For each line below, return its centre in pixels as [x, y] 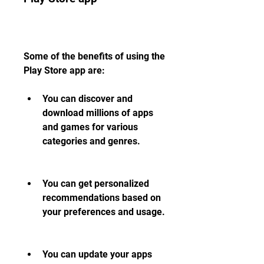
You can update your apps [97, 254]
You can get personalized [96, 184]
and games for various [90, 127]
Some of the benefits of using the [94, 56]
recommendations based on [102, 198]
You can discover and [88, 99]
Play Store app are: [64, 70]
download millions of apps [98, 113]
